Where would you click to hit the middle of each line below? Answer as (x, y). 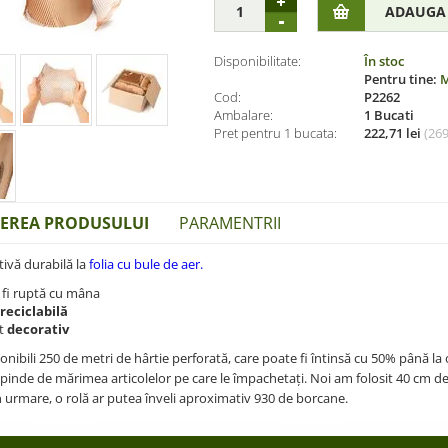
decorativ (38, 328)
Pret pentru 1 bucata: (275, 132)
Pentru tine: (402, 78)
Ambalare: (243, 114)
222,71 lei (392, 132)
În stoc (384, 60)
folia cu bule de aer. (146, 263)
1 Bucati (389, 114)
